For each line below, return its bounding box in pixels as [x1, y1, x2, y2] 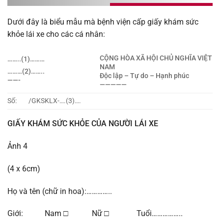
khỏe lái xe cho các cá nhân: [7, 29, 105, 39]
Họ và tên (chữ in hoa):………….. [7, 186, 112, 196]
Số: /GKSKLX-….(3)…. [7, 97, 81, 106]
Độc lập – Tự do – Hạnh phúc [100, 72, 190, 81]
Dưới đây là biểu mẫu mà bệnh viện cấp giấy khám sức [7, 17, 198, 27]
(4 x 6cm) [7, 164, 40, 173]
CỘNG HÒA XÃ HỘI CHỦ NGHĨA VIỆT [100, 54, 213, 63]
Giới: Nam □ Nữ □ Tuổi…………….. [7, 209, 183, 219]
